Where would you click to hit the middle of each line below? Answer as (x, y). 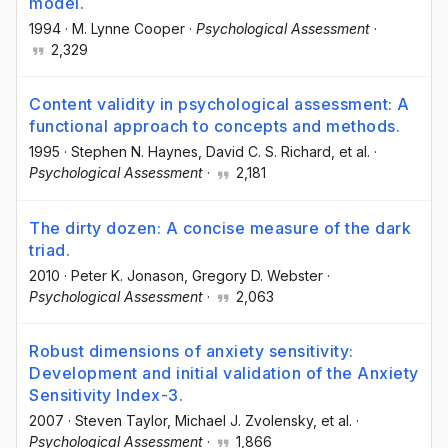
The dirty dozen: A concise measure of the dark (220, 227)
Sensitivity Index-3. (106, 394)
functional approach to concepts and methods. (214, 126)
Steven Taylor (121, 420)
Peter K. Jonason (127, 275)
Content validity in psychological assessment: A (219, 104)
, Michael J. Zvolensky (240, 420)
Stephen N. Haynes (134, 152)
